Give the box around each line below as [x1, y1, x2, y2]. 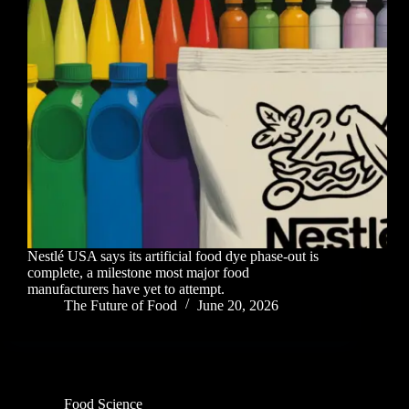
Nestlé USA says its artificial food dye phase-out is [27, 248, 319, 265]
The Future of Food [64, 298, 177, 314]
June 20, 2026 [197, 298, 278, 314]
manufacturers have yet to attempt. [27, 281, 225, 298]
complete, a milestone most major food [27, 265, 249, 281]
